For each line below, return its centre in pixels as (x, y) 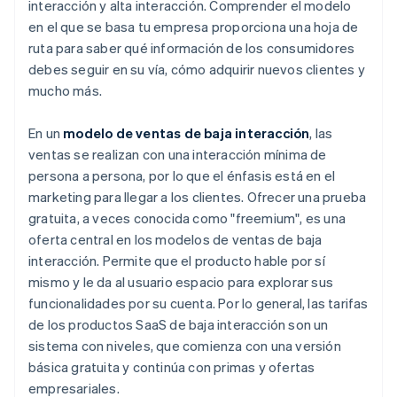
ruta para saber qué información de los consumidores (192, 48)
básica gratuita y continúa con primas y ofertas (172, 367)
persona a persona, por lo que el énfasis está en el (182, 176)
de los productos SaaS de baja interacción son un (179, 325)
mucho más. (65, 91)
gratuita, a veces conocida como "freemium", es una (187, 218)
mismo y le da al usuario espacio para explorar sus (181, 282)
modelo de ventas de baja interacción (187, 133)
